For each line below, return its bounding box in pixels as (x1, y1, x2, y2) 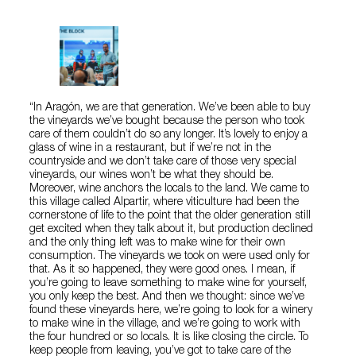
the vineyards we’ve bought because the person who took (29, 115, 305, 127)
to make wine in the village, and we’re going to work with (29, 318, 301, 330)
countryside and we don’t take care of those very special (29, 156, 297, 168)
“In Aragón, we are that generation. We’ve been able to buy (29, 102, 311, 114)
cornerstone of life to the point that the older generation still (29, 210, 311, 222)
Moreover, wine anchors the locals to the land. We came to (29, 183, 310, 195)
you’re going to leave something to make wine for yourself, (29, 277, 308, 289)
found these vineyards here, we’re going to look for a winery (29, 304, 313, 316)
